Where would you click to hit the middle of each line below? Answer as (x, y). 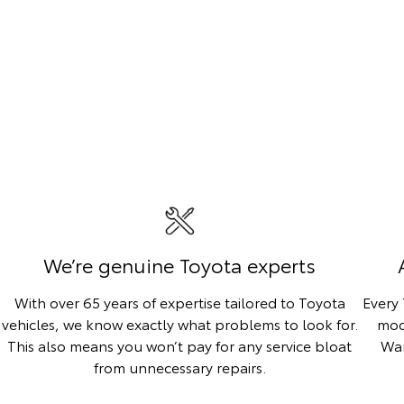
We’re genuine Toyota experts (180, 265)
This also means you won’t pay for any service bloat (180, 345)
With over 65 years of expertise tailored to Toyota (179, 302)
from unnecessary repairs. (179, 367)
